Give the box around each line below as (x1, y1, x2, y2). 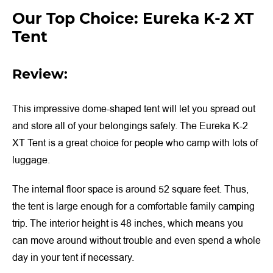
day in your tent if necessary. (12, 251, 134, 264)
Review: (12, 66, 68, 83)
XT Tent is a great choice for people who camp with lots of (12, 136, 258, 150)
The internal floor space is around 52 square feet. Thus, (12, 183, 249, 196)
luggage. (12, 154, 50, 167)
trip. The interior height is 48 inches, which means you (12, 217, 243, 230)
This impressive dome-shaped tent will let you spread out (12, 102, 255, 116)
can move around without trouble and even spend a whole (12, 234, 261, 247)
